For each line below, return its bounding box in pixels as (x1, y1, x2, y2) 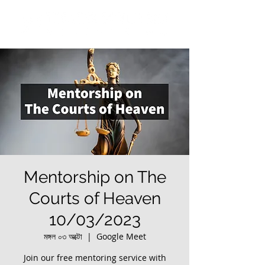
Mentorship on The (23, 167, 166, 187)
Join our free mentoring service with (23, 252, 166, 263)
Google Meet (96, 231, 146, 242)
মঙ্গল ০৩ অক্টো (43, 231, 82, 242)
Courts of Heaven (28, 189, 161, 208)
